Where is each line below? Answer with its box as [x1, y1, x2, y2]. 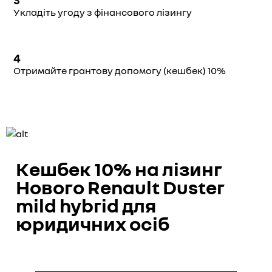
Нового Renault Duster [16, 175, 225, 199]
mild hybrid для [16, 194, 156, 217]
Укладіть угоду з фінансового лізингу [13, 6, 192, 18]
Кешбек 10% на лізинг [16, 157, 222, 180]
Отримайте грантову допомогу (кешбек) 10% [13, 64, 226, 76]
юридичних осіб [16, 212, 169, 235]
